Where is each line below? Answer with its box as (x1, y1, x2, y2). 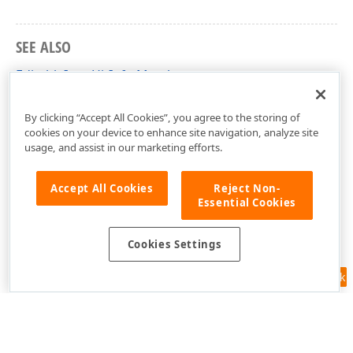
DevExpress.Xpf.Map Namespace (16, 91, 211, 109)
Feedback (295, 269, 345, 284)
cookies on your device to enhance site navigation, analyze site (24, 124, 318, 139)
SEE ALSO (16, 35, 71, 58)
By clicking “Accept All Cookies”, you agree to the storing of (24, 110, 300, 124)
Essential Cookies (197, 195, 297, 210)
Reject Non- (214, 180, 281, 195)
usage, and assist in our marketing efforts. (24, 139, 223, 154)
